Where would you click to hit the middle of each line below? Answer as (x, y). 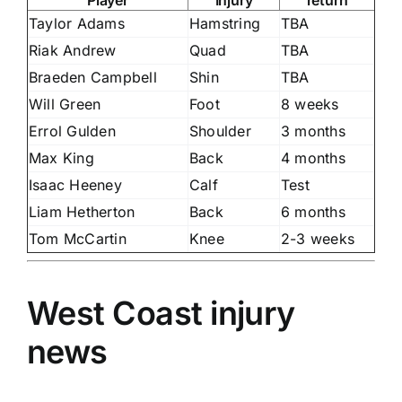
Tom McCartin (78, 238)
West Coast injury (161, 313)
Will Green (65, 104)
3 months (313, 131)
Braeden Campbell (93, 77)
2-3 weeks (318, 238)
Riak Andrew (73, 50)
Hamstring (225, 23)
